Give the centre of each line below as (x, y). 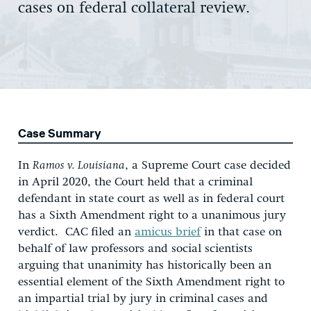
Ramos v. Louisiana (79, 165)
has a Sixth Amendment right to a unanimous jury (152, 215)
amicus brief (168, 232)
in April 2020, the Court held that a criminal (135, 182)
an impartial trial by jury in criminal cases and (143, 299)
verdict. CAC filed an (76, 232)
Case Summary (60, 132)
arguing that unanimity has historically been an (145, 265)
